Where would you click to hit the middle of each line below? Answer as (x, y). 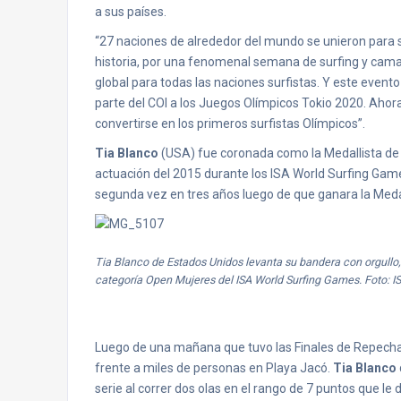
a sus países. (131, 12)
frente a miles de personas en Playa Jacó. (214, 368)
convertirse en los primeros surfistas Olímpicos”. (230, 124)
